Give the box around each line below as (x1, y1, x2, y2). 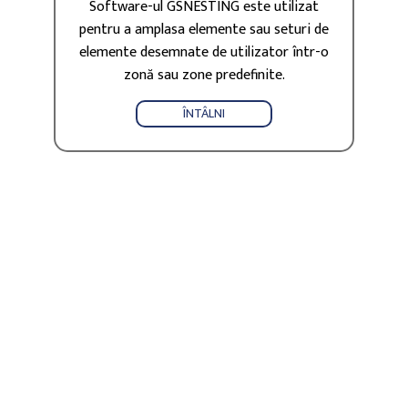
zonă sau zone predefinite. (123, 63, 285, 88)
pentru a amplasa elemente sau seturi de (79, 17, 329, 43)
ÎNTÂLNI (183, 103, 225, 125)
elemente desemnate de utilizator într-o (79, 40, 329, 66)
